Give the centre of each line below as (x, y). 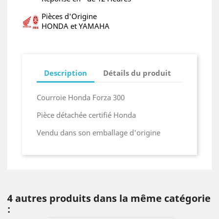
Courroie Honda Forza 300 (81, 97)
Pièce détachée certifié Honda (86, 115)
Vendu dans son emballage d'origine (99, 132)
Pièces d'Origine (69, 16)
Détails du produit (137, 73)
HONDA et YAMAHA (76, 26)
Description (66, 73)
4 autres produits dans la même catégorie (109, 198)
